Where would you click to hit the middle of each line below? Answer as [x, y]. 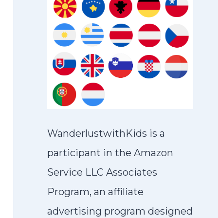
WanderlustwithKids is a [106, 133]
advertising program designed [120, 211]
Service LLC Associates [102, 172]
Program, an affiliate [95, 192]
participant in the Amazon [110, 153]
